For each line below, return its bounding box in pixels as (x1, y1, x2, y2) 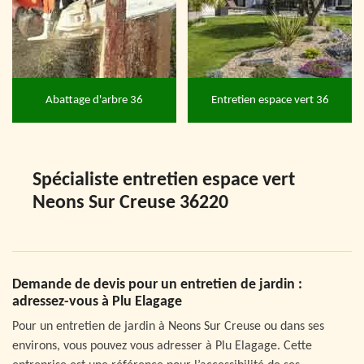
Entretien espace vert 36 (210, 93, 329, 106)
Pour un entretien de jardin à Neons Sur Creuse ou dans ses (12, 320, 324, 334)
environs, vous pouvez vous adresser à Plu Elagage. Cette (12, 340, 312, 353)
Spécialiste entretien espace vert (32, 171, 295, 191)
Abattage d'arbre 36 (45, 93, 143, 106)
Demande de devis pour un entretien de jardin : (12, 277, 302, 293)
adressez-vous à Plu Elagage (12, 294, 182, 310)
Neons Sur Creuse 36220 (32, 193, 228, 214)
